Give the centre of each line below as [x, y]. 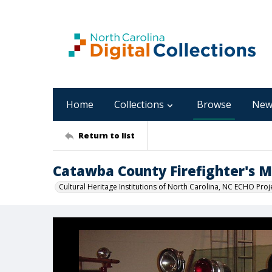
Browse [214, 104]
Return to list [107, 135]
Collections [139, 104]
